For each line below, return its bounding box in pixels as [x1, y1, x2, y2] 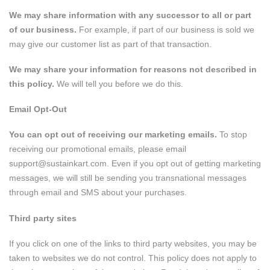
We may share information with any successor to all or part [9, 10, 251, 20]
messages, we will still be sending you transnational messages [9, 173, 246, 183]
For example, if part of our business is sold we [77, 24, 254, 34]
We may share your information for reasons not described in [9, 64, 257, 74]
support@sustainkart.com [9, 159, 107, 169]
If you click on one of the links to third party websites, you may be [9, 238, 257, 248]
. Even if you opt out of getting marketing [107, 159, 261, 169]
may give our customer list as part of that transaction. [9, 39, 212, 49]
